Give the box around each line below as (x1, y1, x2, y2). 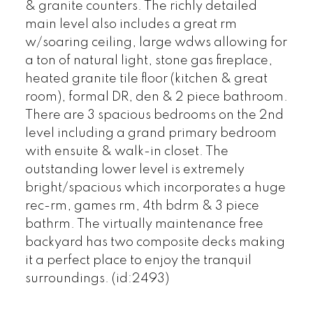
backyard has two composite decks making (24, 235, 285, 249)
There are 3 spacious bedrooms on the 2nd (24, 108, 284, 122)
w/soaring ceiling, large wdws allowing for (24, 36, 287, 49)
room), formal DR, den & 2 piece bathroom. (24, 90, 288, 103)
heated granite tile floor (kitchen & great (24, 72, 268, 85)
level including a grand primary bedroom (24, 126, 277, 140)
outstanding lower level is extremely (24, 163, 245, 176)
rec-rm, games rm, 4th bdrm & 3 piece (24, 199, 259, 212)
